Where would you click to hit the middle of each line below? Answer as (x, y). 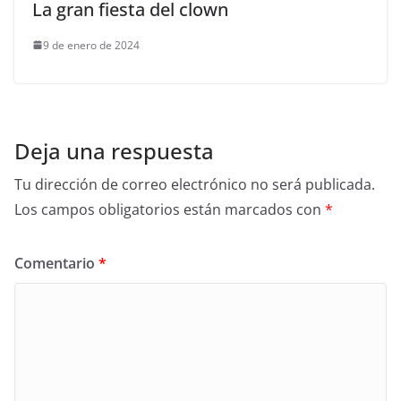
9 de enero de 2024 (91, 45)
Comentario (56, 263)
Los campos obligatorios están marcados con (170, 209)
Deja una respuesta (114, 150)
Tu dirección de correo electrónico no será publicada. (195, 184)
